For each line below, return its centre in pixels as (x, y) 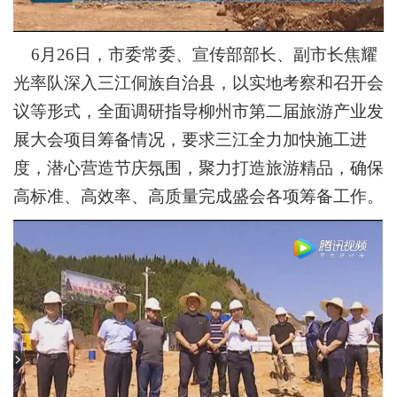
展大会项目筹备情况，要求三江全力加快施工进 (190, 139)
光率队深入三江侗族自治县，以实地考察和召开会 (198, 82)
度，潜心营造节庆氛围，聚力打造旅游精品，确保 (198, 167)
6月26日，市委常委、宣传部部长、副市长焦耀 (195, 54)
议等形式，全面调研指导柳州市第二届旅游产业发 (198, 111)
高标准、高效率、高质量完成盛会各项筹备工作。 (198, 196)
